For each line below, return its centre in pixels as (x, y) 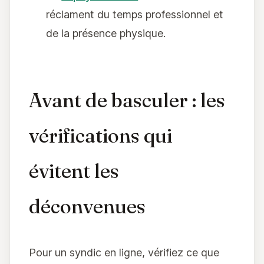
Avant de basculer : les (127, 100)
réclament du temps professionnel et (135, 14)
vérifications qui (100, 136)
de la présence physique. (106, 33)
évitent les (74, 171)
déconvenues (87, 207)
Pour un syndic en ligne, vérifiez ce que (124, 253)
